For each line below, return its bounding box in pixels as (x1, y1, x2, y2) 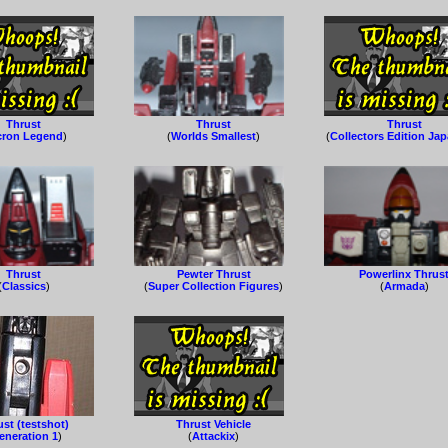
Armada (383, 280, 425, 293)
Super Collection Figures (148, 280, 280, 293)
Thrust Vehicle (176, 418, 252, 431)
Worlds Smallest (171, 130, 257, 143)
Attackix (192, 430, 236, 443)
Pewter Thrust (176, 268, 251, 281)
